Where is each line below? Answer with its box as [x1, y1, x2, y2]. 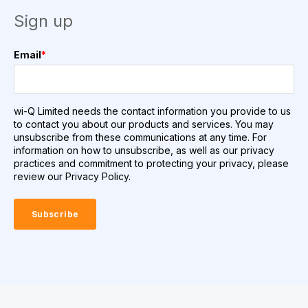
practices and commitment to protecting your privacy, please [14, 157, 289, 170]
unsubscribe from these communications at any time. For [14, 131, 267, 144]
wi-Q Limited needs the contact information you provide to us [14, 105, 291, 118]
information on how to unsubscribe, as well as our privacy [14, 144, 274, 157]
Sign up [14, 11, 73, 32]
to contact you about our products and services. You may [14, 118, 274, 131]
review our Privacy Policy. [14, 170, 131, 183]
